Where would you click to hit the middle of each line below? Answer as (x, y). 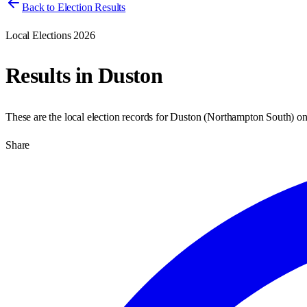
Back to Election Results (74, 7)
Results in (52, 76)
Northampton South (249, 116)
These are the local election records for (88, 116)
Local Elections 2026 (50, 35)
